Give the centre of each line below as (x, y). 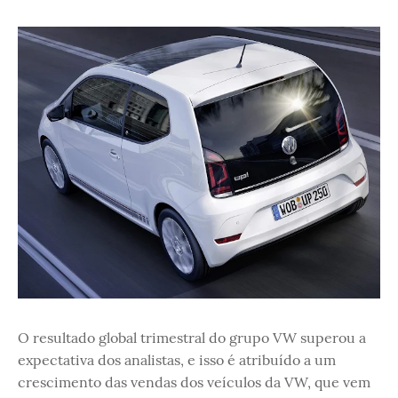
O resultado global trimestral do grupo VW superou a (192, 337)
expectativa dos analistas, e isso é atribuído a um (177, 359)
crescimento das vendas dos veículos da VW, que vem (194, 382)
